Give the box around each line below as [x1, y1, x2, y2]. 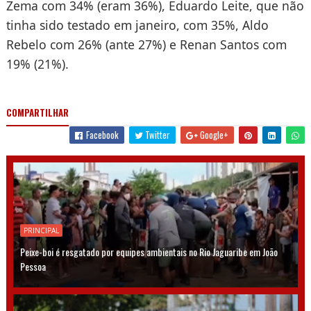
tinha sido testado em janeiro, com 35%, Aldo [6, 17, 269, 34]
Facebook [84, 127, 119, 142]
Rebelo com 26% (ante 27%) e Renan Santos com [6, 36, 287, 53]
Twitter [143, 127, 171, 142]
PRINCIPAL [23, 225, 59, 235]
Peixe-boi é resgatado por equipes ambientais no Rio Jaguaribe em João [19, 244, 278, 259]
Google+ [198, 127, 229, 142]
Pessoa [19, 258, 46, 274]
